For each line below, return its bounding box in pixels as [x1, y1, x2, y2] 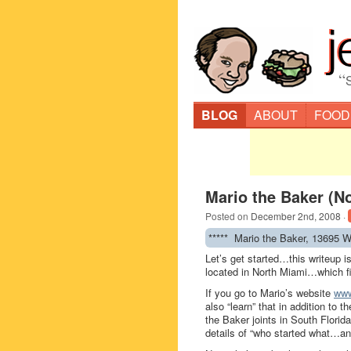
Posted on [205, 209, 251, 223]
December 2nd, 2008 [251, 209, 341, 223]
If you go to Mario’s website [205, 285, 334, 300]
